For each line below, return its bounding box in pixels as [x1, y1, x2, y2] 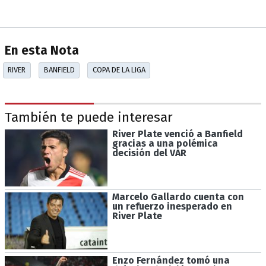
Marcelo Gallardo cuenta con [112, 191, 244, 203]
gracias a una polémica [112, 137, 218, 149]
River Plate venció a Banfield [112, 128, 243, 140]
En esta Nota [5, 43, 79, 59]
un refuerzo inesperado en [112, 201, 232, 213]
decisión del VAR [112, 147, 186, 159]
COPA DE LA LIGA [92, 65, 145, 75]
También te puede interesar [5, 109, 173, 126]
